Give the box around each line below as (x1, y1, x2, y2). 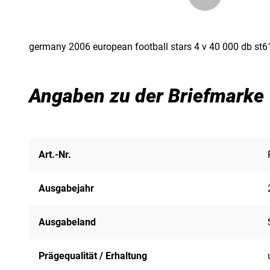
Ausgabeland (39, 216, 96, 228)
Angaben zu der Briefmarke (29, 84, 264, 108)
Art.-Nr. (39, 149, 71, 161)
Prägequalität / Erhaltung (39, 250, 147, 262)
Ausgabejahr (39, 183, 94, 195)
